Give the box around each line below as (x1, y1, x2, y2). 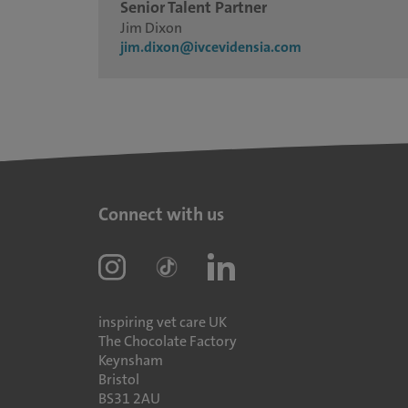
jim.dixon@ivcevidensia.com (119, 37, 301, 56)
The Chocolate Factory (97, 331, 237, 351)
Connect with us (97, 202, 224, 226)
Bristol (97, 370, 139, 389)
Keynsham (97, 351, 163, 370)
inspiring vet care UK (97, 312, 227, 331)
